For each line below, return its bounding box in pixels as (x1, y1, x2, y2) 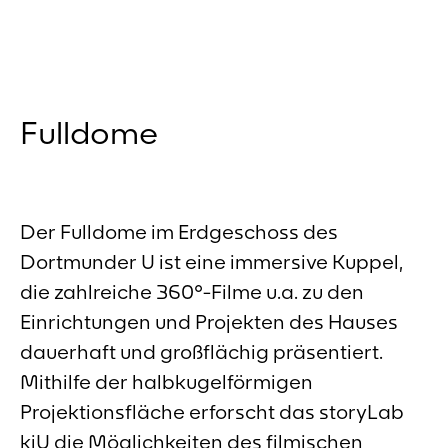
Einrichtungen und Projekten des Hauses (20, 309, 398, 335)
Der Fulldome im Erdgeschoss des (20, 219, 338, 245)
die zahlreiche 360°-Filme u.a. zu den (20, 279, 364, 305)
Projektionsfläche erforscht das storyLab (20, 399, 404, 425)
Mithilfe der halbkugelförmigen (20, 369, 313, 395)
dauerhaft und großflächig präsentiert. (20, 339, 383, 365)
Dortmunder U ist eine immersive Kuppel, (20, 249, 403, 275)
